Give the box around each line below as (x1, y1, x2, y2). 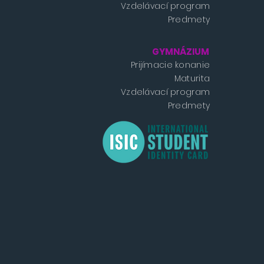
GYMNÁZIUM (152, 45, 210, 58)
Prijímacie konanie (131, 59, 210, 71)
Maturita (174, 72, 210, 85)
